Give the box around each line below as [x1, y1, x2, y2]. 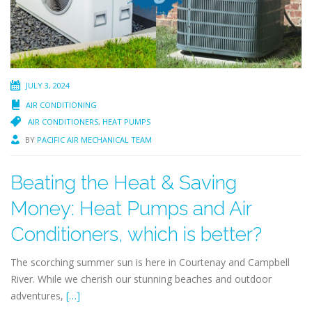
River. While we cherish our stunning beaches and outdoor [10, 272, 272, 286]
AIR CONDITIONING [26, 99, 97, 110]
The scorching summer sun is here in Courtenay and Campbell [10, 255, 290, 269]
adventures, [10, 288, 66, 302]
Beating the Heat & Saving [10, 171, 237, 194]
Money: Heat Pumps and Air [10, 196, 251, 220]
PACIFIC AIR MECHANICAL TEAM [37, 134, 152, 145]
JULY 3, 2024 [26, 79, 70, 91]
